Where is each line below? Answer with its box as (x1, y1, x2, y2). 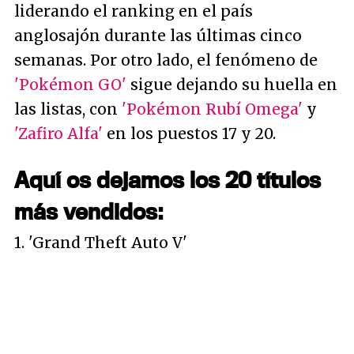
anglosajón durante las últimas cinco (14, 26, 302, 45)
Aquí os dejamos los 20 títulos (14, 166, 321, 193)
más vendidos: (14, 198, 164, 224)
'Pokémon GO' (14, 75, 126, 94)
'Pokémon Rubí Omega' (122, 100, 303, 119)
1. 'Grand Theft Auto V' (14, 233, 187, 252)
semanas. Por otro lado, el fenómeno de (14, 51, 318, 70)
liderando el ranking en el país (14, 2, 253, 21)
